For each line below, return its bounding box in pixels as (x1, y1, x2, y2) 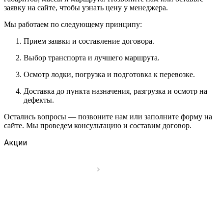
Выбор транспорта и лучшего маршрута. (24, 54, 160, 62)
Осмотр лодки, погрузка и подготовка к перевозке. (24, 70, 195, 79)
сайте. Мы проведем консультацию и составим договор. (4, 121, 192, 130)
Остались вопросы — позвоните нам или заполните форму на (4, 112, 212, 121)
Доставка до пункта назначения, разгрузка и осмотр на (24, 87, 207, 96)
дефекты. (24, 96, 54, 105)
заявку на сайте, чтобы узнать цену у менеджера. (4, 3, 168, 12)
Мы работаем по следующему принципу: (4, 20, 142, 29)
